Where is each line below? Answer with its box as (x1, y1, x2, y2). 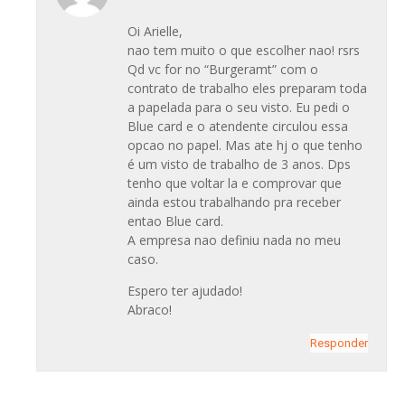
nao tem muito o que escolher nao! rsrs (127, 41, 360, 59)
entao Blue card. (127, 212, 223, 230)
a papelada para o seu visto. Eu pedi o (127, 98, 350, 116)
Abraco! (127, 301, 172, 319)
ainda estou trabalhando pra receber (127, 193, 341, 211)
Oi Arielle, (127, 22, 183, 40)
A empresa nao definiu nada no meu (127, 231, 341, 249)
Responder (310, 335, 368, 350)
